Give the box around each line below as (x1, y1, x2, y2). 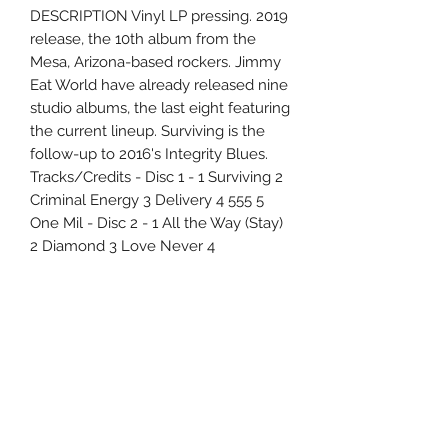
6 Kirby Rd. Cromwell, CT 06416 (74, 408, 246, 423)
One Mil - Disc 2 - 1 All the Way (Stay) (30, 214, 283, 233)
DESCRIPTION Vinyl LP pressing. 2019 (30, 7, 288, 26)
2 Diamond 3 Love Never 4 (30, 237, 215, 256)
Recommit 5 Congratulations (30, 260, 227, 279)
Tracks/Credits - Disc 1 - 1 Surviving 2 (30, 168, 283, 187)
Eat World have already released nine (30, 76, 288, 95)
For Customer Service (100, 429, 220, 444)
